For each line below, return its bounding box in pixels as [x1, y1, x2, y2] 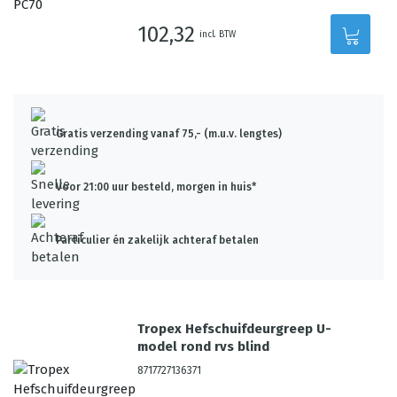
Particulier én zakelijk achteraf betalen [56, 234, 259, 246]
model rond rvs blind [137, 339, 270, 354]
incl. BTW [199, 28, 237, 40]
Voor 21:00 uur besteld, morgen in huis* [56, 181, 256, 193]
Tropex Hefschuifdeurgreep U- [137, 321, 332, 337]
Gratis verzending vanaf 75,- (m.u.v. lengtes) [56, 128, 282, 140]
